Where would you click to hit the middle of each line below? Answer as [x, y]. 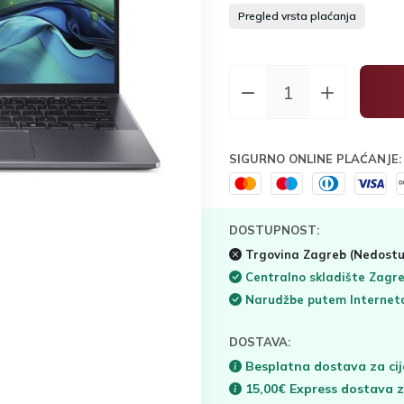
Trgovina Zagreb [296, 254]
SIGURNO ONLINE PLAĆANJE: [315, 159]
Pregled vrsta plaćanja [297, 16]
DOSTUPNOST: [274, 230]
